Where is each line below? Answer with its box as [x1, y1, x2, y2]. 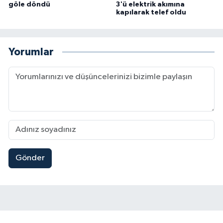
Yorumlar [8, 47, 54, 58]
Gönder [15, 154, 45, 163]
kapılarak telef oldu [115, 8, 186, 16]
